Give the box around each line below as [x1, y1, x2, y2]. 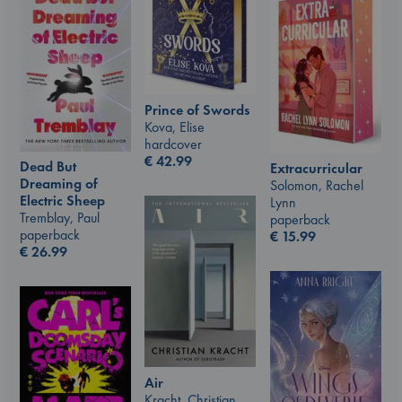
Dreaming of [20, 174, 98, 194]
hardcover [144, 134, 202, 153]
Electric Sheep [20, 191, 105, 211]
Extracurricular [270, 159, 363, 179]
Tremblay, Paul [20, 208, 100, 228]
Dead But [20, 157, 76, 177]
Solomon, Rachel [270, 176, 363, 196]
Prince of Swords [144, 100, 249, 119]
